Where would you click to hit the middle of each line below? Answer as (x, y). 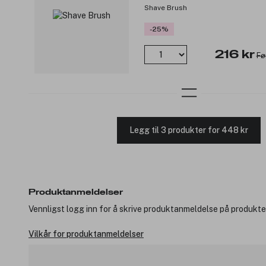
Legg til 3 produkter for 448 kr (189, 130)
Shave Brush (166, 8)
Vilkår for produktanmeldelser (86, 234)
